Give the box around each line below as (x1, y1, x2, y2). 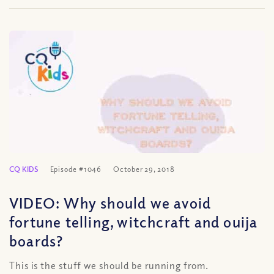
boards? (9, 231, 64, 250)
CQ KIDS (9, 164, 39, 174)
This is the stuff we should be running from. (9, 259, 209, 272)
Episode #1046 (50, 164, 102, 174)
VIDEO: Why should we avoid (9, 193, 212, 212)
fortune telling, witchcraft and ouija (9, 212, 258, 231)
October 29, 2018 (113, 164, 175, 174)
